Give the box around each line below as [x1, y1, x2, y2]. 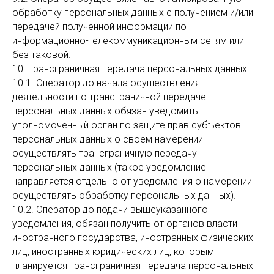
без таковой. [12, 49, 71, 61]
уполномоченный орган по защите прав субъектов [12, 119, 241, 131]
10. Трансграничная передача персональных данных [12, 63, 247, 75]
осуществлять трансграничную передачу [12, 147, 197, 159]
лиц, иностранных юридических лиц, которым [12, 246, 214, 257]
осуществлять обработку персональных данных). [12, 190, 236, 201]
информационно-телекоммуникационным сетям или [12, 35, 244, 46]
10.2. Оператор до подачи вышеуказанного [12, 204, 208, 215]
